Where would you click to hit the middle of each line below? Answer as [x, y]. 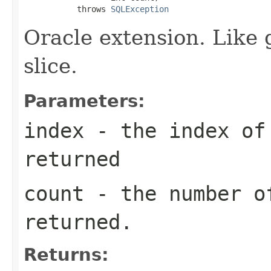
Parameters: [84, 101]
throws [67, 9]
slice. [51, 66]
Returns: [66, 254]
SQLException [140, 9]
